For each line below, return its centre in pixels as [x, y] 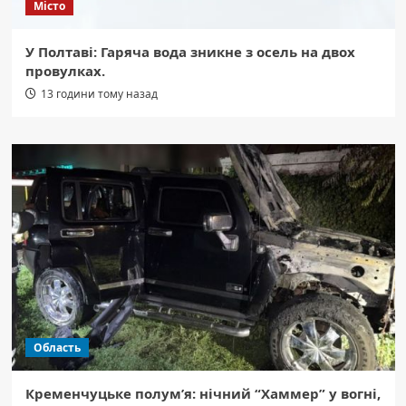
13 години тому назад [99, 94]
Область [57, 348]
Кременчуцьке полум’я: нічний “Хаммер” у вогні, [203, 394]
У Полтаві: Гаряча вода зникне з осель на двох [190, 52]
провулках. [65, 71]
